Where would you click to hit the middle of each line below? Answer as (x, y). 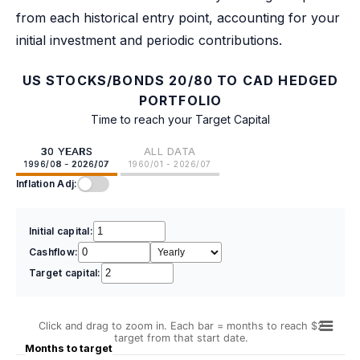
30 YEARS (67, 151)
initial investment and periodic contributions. (149, 40)
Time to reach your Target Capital (180, 119)
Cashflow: (54, 252)
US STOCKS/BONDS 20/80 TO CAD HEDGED (180, 80)
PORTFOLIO (180, 100)
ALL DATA (170, 151)
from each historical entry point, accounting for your (178, 17)
